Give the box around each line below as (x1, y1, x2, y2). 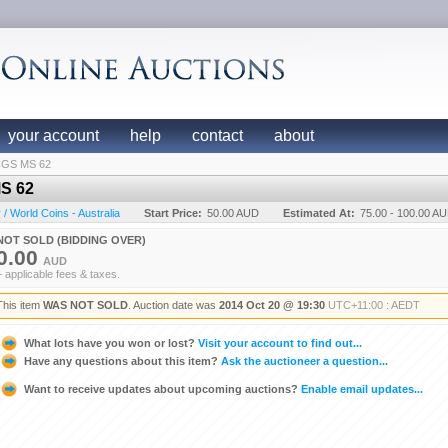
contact (192, 127, 243, 144)
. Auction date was (128, 299, 219, 311)
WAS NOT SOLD (43, 299, 128, 311)
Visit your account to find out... (195, 336, 362, 349)
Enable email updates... (298, 382, 423, 395)
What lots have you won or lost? (24, 336, 195, 349)
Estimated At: (283, 207, 355, 219)
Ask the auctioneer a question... (218, 354, 388, 367)
